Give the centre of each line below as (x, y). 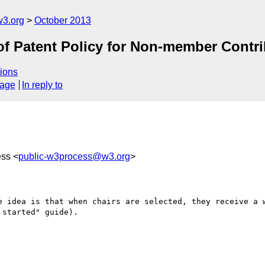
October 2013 (63, 20)
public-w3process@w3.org (74, 156)
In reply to (43, 85)
